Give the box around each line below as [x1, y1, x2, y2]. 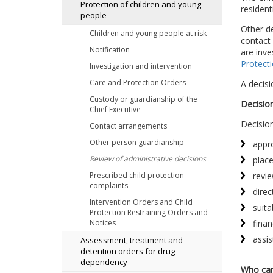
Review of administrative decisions [90, 154, 206, 164]
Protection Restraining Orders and [90, 207, 208, 218]
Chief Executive [90, 104, 141, 115]
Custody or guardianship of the [90, 94, 197, 104]
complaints [90, 180, 128, 191]
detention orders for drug [80, 246, 175, 257]
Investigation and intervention [90, 61, 192, 71]
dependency [80, 257, 127, 268]
